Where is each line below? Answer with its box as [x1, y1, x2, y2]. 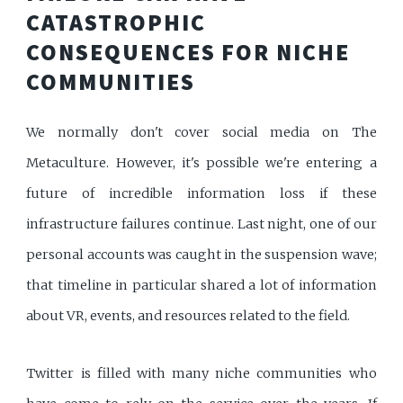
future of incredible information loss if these [26, 185, 377, 202]
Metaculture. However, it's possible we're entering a [26, 155, 377, 172]
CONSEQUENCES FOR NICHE [26, 38, 350, 67]
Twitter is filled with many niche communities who [26, 364, 377, 381]
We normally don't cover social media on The [26, 124, 377, 141]
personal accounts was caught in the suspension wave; [26, 246, 377, 264]
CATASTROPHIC [26, 8, 206, 38]
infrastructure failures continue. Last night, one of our [26, 216, 377, 233]
